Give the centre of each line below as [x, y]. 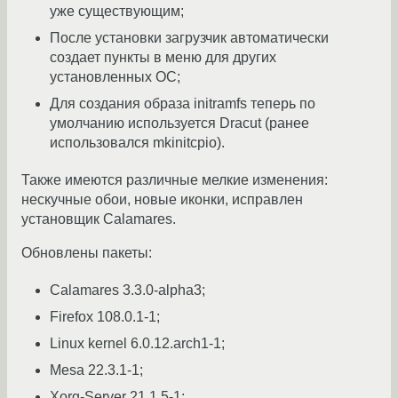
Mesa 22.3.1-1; [96, 370]
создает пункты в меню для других [163, 57]
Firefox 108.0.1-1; [105, 316]
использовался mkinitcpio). [137, 142]
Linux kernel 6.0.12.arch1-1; [137, 343]
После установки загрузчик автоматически [189, 37]
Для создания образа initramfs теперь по [183, 103]
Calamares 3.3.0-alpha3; [127, 290]
